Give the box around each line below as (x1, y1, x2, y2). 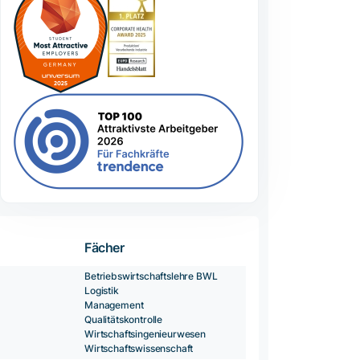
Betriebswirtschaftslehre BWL (84, 270, 218, 283)
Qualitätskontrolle (84, 313, 163, 326)
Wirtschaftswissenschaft (84, 342, 194, 355)
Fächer (84, 239, 125, 256)
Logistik (84, 284, 119, 297)
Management (84, 299, 144, 312)
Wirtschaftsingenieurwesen (84, 328, 206, 341)
